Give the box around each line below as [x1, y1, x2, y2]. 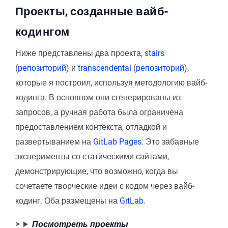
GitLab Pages [93, 136, 141, 147]
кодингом [15, 25, 70, 38]
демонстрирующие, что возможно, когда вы [15, 166, 178, 176]
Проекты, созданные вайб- [15, 5, 168, 18]
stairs [145, 48, 164, 58]
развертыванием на [15, 136, 93, 147]
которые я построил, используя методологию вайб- [15, 77, 207, 88]
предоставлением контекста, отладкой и [15, 122, 167, 132]
